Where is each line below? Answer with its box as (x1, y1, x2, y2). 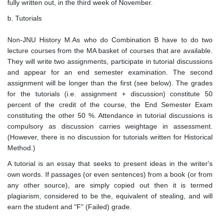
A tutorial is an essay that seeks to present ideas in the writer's (7, 160, 213, 168)
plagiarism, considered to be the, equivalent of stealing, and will (7, 192, 213, 200)
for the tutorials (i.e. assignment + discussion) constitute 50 (7, 90, 213, 98)
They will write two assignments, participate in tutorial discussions (7, 57, 213, 66)
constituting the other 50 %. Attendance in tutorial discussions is (7, 111, 213, 120)
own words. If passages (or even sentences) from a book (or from (7, 170, 213, 179)
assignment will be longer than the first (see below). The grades (7, 79, 213, 87)
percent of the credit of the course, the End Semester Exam (7, 101, 213, 109)
